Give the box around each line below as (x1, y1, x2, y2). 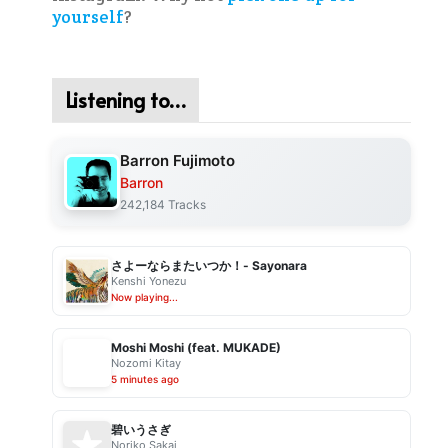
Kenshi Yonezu (110, 274, 186, 288)
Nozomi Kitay (110, 356, 181, 370)
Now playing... (110, 291, 178, 303)
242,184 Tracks (119, 196, 206, 212)
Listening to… (64, 85, 186, 114)
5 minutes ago (110, 373, 179, 385)
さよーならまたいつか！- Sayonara (110, 258, 307, 273)
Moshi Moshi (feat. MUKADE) (110, 340, 281, 355)
